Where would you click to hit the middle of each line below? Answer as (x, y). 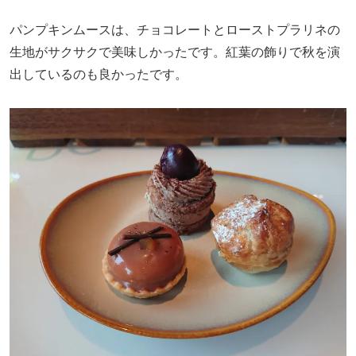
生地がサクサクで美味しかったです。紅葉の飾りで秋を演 (175, 52)
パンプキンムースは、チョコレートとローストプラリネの (175, 29)
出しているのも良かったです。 (99, 74)
